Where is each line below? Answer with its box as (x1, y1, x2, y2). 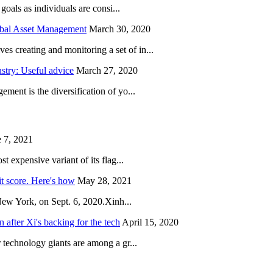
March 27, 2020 (76, 65, 138, 76)
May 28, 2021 (77, 175, 132, 186)
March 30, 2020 (89, 24, 151, 35)
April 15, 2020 (122, 216, 179, 227)
